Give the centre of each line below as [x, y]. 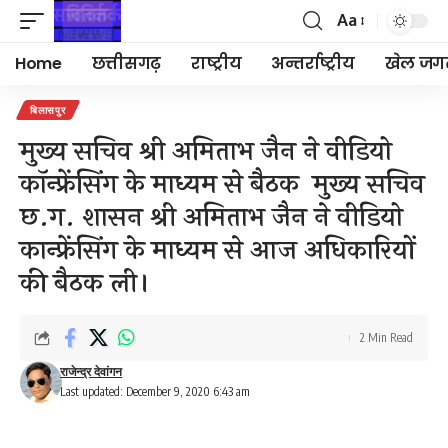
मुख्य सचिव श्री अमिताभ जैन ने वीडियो [206, 151]
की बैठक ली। [85, 283]
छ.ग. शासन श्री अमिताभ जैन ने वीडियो [211, 217]
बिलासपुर [48, 110]
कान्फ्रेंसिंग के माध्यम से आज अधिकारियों [217, 250]
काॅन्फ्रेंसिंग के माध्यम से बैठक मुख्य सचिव [222, 184]
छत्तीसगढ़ [126, 63]
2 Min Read [386, 337]
